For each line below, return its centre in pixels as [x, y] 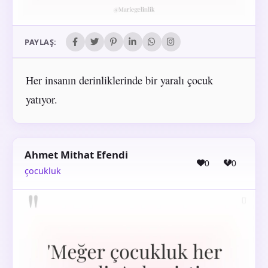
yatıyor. [41, 100]
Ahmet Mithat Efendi [76, 154]
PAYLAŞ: [41, 42]
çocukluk [43, 171]
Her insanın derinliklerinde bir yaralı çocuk [119, 80]
